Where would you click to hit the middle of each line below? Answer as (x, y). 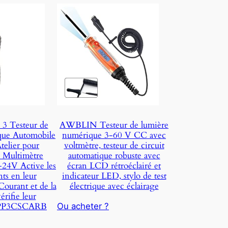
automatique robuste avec (114, 155)
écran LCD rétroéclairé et (114, 165)
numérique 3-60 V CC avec (114, 135)
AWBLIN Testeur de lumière (114, 125)
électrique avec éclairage (114, 186)
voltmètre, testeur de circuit (114, 145)
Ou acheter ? (83, 206)
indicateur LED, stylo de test (114, 176)
